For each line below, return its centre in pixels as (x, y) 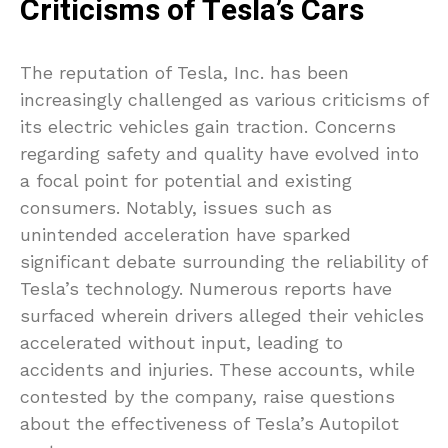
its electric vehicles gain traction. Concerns (208, 127)
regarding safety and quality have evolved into (219, 154)
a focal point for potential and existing (186, 181)
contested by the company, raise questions (207, 397)
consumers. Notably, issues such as (176, 208)
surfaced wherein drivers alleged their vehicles (222, 316)
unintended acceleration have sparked (185, 235)
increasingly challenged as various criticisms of (224, 100)
